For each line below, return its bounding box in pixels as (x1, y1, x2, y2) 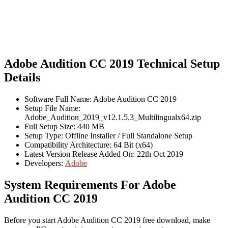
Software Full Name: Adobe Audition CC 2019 (24, 95, 177, 104)
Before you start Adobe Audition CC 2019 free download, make (4, 215, 210, 224)
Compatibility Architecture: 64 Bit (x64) (24, 140, 153, 150)
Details (4, 71, 40, 84)
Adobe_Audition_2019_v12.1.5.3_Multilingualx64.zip (24, 113, 201, 122)
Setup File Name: (24, 104, 80, 113)
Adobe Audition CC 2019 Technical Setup (4, 57, 220, 71)
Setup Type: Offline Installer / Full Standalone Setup (24, 131, 192, 140)
